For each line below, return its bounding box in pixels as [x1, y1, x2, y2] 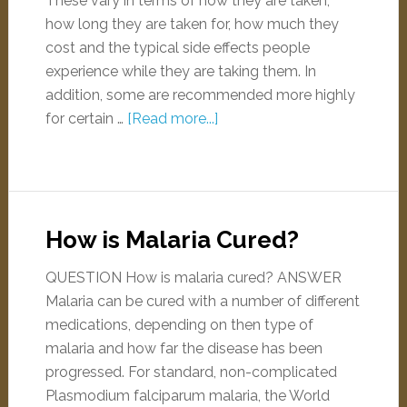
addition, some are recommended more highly [45, 86, 355, 104]
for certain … [45, 110, 127, 127]
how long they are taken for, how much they [45, 15, 339, 33]
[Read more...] [126, 110, 218, 127]
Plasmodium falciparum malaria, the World [45, 387, 330, 404]
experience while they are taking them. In [45, 63, 316, 80]
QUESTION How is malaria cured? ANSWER [45, 269, 342, 286]
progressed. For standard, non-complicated [45, 363, 337, 381]
